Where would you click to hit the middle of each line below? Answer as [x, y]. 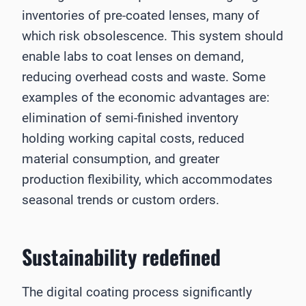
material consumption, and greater [121, 158]
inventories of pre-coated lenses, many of [141, 15]
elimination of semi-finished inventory [130, 117]
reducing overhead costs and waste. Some [144, 76]
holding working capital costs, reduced [133, 138]
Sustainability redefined [121, 256]
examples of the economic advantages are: [146, 97]
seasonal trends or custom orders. [121, 199]
